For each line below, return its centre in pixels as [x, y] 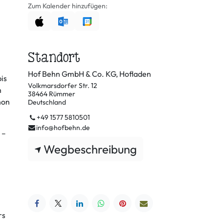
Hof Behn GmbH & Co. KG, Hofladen [89, 74]
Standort [54, 57]
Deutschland [47, 102]
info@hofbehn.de [63, 128]
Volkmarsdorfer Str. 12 [63, 86]
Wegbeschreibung [90, 149]
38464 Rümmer [52, 94]
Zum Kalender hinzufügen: [68, 6]
